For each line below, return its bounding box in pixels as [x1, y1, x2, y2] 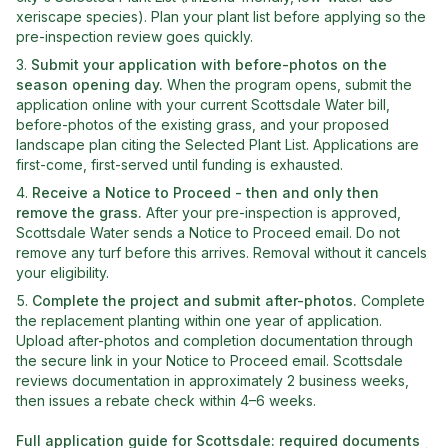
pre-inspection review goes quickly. [16, 28, 253, 45]
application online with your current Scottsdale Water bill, [16, 96, 390, 113]
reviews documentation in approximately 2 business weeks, [16, 372, 409, 389]
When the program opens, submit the [167, 76, 412, 93]
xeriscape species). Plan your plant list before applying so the [16, 8, 426, 25]
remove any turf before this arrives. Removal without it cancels [16, 244, 427, 261]
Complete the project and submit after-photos [32, 292, 353, 309]
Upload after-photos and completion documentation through [16, 332, 413, 349]
